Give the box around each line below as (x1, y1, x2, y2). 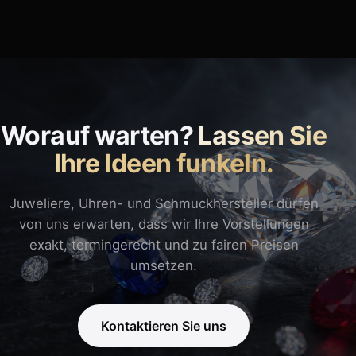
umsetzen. (130, 257, 198, 274)
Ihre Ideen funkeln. (53, 148, 274, 180)
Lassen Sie (198, 120, 327, 152)
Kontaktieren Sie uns (101, 317, 227, 334)
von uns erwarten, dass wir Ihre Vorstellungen (18, 216, 309, 233)
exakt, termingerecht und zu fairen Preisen (29, 237, 299, 253)
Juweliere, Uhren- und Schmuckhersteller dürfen (9, 195, 319, 212)
